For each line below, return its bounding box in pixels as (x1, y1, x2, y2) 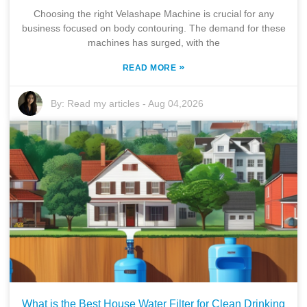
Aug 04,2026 (148, 98, 204, 110)
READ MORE (122, 63, 179, 73)
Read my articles (67, 98, 140, 110)
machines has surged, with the (87, 37, 220, 49)
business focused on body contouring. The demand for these (21, 23, 286, 34)
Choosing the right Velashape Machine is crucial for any (33, 8, 274, 20)
